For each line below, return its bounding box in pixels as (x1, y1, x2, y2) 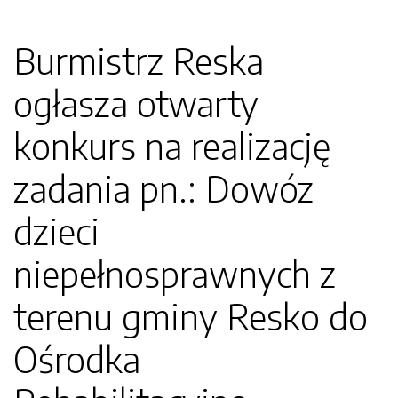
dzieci (13, 209, 99, 253)
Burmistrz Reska (13, 38, 264, 83)
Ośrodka (13, 337, 140, 381)
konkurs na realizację (13, 123, 330, 168)
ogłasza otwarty (13, 81, 259, 125)
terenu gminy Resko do (13, 294, 368, 338)
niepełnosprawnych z (13, 251, 336, 296)
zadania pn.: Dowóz (13, 166, 314, 211)
